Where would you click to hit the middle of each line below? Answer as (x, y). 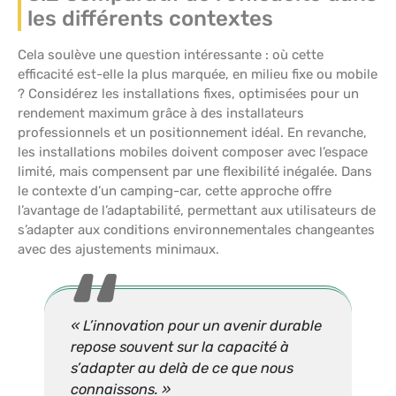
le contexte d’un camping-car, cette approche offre (175, 190)
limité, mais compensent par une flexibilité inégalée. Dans (195, 171)
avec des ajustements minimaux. (118, 249)
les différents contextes (150, 18)
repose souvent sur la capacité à (180, 346)
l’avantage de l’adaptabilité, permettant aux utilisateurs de (197, 210)
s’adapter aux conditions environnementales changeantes (196, 229)
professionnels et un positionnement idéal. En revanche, (192, 132)
